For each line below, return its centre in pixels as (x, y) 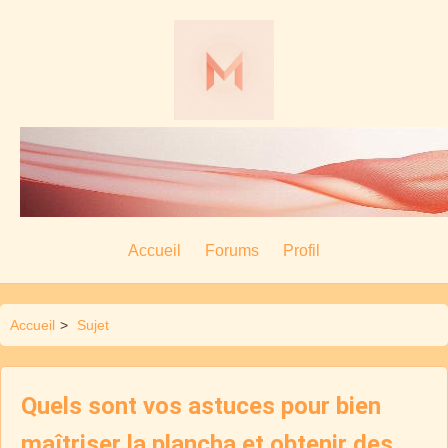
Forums (232, 250)
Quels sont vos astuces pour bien (201, 406)
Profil (301, 250)
